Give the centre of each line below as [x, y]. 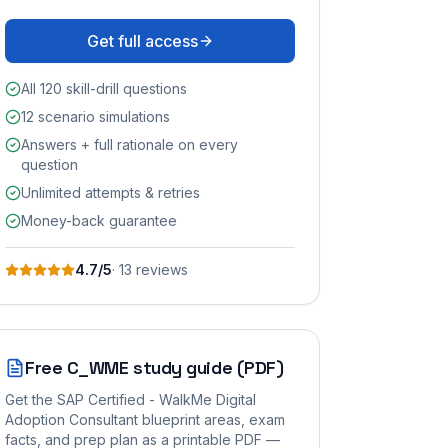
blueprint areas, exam [211, 419]
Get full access [142, 40]
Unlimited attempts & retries [110, 192]
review [156, 269]
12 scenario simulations [95, 116]
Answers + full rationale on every [129, 144]
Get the [31, 399]
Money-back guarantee [99, 220]
